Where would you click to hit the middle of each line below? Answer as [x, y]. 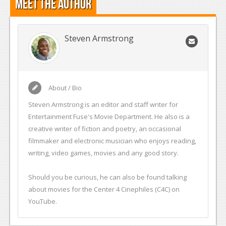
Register [26, 160]
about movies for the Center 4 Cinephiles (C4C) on [104, 189]
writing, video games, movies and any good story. [103, 153]
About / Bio [65, 88]
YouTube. [43, 201]
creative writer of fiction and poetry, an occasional [105, 128]
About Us [41, 97]
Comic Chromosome [60, 35]
